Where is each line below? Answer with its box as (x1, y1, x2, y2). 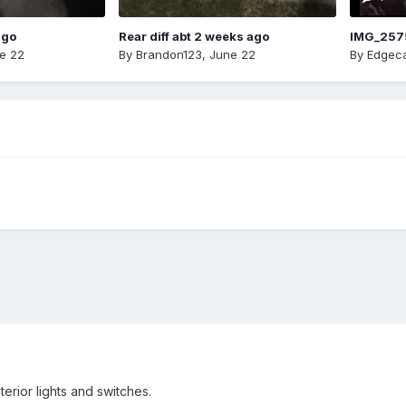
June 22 (208, 46, 256, 62)
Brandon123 (135, 46, 202, 62)
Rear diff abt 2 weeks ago (118, 28, 269, 43)
